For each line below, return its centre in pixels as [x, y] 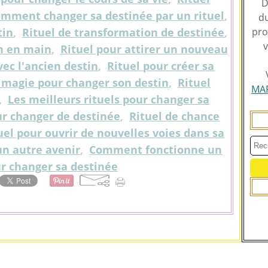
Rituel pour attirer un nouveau [144, 49]
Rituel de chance [175, 116]
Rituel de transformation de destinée [124, 32]
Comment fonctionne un [156, 150]
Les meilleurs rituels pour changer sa [108, 99]
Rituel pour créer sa [161, 66]
